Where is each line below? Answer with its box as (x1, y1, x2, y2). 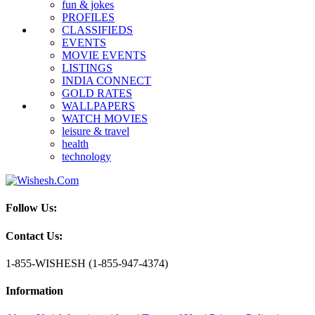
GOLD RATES (62, 87, 132, 100)
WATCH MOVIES (62, 112, 148, 125)
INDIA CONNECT (62, 75, 151, 87)
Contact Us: (6, 229, 63, 242)
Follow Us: (6, 202, 57, 214)
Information (6, 285, 63, 297)
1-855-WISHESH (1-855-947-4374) (6, 257, 168, 269)
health (62, 138, 89, 150)
